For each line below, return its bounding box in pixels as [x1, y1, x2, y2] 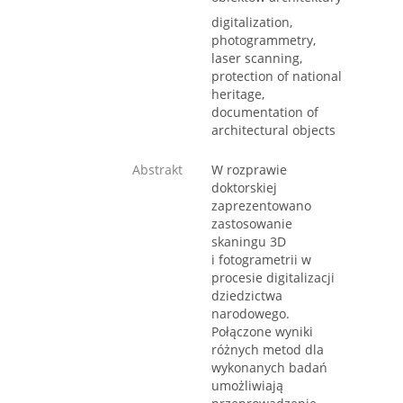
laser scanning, [211, 49, 302, 67]
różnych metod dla [211, 341, 324, 359]
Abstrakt [132, 161, 183, 179]
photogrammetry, [211, 31, 316, 49]
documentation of [211, 103, 318, 121]
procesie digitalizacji [211, 269, 335, 287]
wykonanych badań [211, 359, 327, 377]
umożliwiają [211, 377, 283, 395]
